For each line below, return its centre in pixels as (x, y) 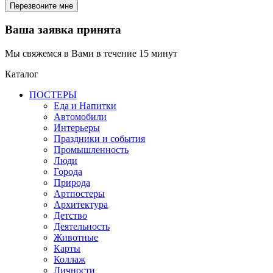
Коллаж (69, 259)
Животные (76, 237)
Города (68, 171)
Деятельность (82, 226)
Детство (70, 215)
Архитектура (81, 204)
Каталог (22, 74)
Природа (72, 182)
